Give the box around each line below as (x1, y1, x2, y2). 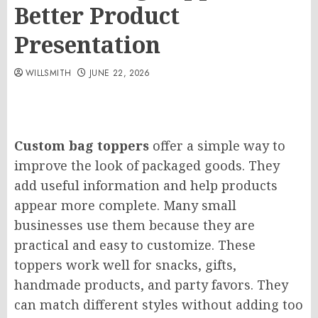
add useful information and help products (14, 177, 278, 194)
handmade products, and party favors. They (14, 276, 288, 293)
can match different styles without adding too (14, 296, 303, 313)
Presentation (14, 29, 160, 60)
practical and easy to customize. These (14, 236, 256, 253)
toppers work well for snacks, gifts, (14, 256, 236, 273)
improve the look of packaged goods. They (14, 157, 280, 174)
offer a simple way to (149, 137, 285, 154)
